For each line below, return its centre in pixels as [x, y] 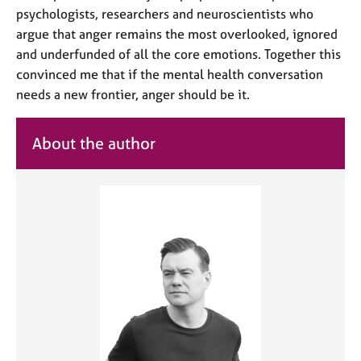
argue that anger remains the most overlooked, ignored [177, 34]
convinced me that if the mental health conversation [170, 74]
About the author [94, 143]
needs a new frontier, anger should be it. [135, 94]
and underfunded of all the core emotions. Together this [178, 54]
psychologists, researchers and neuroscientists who [165, 14]
